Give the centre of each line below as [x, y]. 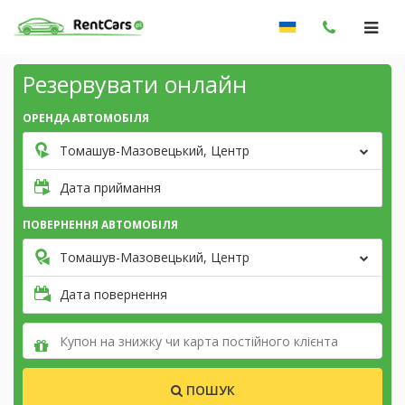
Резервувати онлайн [135, 84]
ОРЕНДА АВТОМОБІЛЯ [86, 118]
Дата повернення [113, 294]
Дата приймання [110, 188]
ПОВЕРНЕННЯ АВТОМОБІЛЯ [100, 225]
